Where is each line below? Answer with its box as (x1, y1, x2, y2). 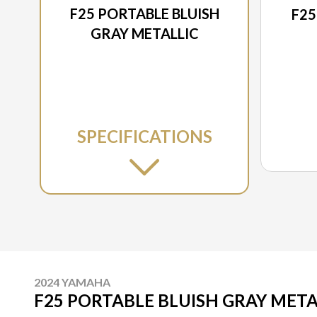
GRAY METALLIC (90, 25, 199, 42)
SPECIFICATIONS (76, 126, 212, 147)
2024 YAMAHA (34, 275, 110, 289)
